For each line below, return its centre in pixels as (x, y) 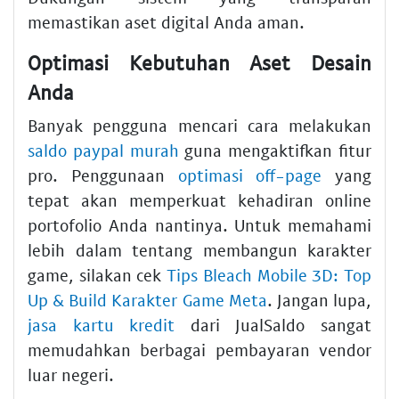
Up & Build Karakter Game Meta (147, 300)
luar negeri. (71, 375)
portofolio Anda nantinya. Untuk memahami (199, 225)
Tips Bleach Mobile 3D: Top (269, 275)
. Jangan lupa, (319, 300)
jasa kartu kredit (102, 325)
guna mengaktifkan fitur (275, 151)
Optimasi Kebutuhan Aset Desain (199, 62)
